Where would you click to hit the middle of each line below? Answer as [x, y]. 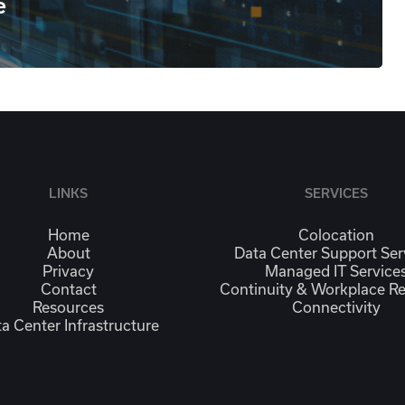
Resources [69, 306]
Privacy [69, 270]
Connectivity [337, 306]
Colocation [337, 234]
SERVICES [337, 193]
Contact [68, 288]
